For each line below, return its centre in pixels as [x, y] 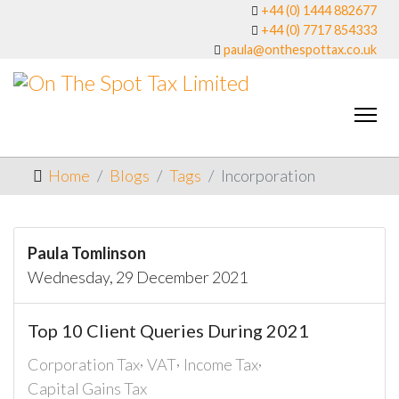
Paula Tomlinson [87, 253]
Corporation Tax [84, 364]
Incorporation [268, 175]
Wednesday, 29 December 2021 [138, 277]
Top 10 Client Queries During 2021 [168, 330]
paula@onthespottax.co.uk [300, 49]
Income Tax [221, 364]
